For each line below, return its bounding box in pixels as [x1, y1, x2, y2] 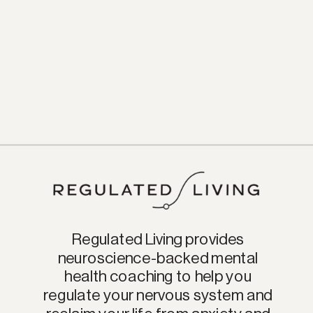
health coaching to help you [64, 268, 252, 285]
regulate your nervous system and [43, 287, 272, 303]
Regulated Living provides [71, 231, 245, 247]
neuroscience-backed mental [57, 250, 259, 266]
